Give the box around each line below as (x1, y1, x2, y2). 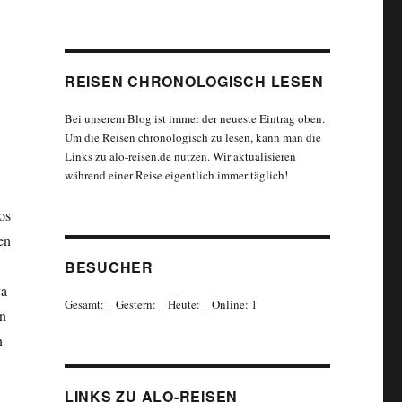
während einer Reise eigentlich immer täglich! (64, 167, 288, 184)
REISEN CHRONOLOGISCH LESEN (64, 71, 324, 92)
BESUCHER (64, 257, 153, 278)
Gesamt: (64, 296, 107, 313)
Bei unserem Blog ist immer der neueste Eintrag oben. (64, 110, 325, 127)
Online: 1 (208, 296, 258, 313)
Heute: (164, 296, 203, 313)
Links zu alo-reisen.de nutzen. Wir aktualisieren (64, 148, 296, 165)
